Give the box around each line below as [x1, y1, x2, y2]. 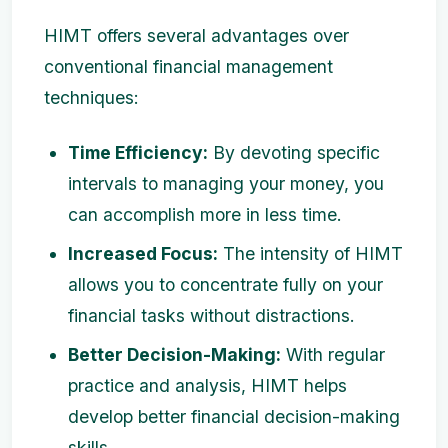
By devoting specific [208, 142, 380, 164]
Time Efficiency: [68, 142, 208, 164]
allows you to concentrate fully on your [68, 274, 383, 296]
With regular [281, 344, 385, 366]
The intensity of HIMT [218, 243, 403, 265]
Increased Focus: [68, 243, 218, 265]
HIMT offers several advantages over [44, 25, 349, 47]
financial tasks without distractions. [68, 305, 355, 327]
